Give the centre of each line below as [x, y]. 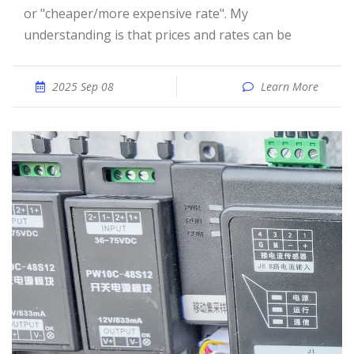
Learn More [290, 87]
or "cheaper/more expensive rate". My [136, 13]
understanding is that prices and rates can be [158, 35]
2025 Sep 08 [83, 87]
